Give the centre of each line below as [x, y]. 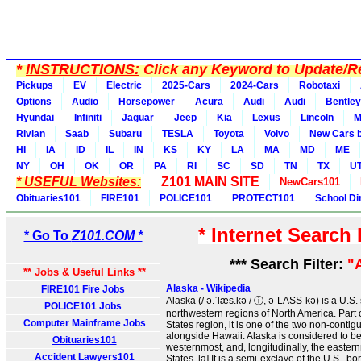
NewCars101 [310, 182]
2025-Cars [186, 85]
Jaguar [138, 118]
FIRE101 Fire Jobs [84, 289]
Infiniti [88, 118]
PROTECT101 [263, 198]
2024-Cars [255, 85]
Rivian [31, 134]
